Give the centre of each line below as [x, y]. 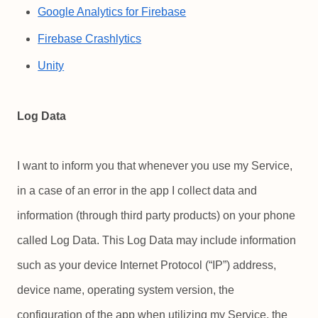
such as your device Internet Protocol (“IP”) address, [147, 265]
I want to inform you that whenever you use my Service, [155, 165]
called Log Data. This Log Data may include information [157, 240]
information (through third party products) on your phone [156, 215]
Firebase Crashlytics [90, 39]
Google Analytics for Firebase [112, 12]
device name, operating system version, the [126, 290]
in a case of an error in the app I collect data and [137, 190]
